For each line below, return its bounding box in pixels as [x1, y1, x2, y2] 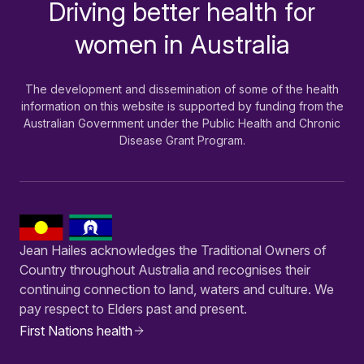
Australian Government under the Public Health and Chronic [24, 115, 340, 130]
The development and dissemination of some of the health [25, 81, 339, 96]
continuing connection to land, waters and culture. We [19, 280, 334, 297]
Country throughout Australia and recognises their [19, 261, 310, 278]
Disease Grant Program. [119, 132, 245, 147]
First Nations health [19, 322, 132, 339]
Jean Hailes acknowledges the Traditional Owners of [19, 241, 327, 258]
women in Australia [74, 28, 290, 60]
